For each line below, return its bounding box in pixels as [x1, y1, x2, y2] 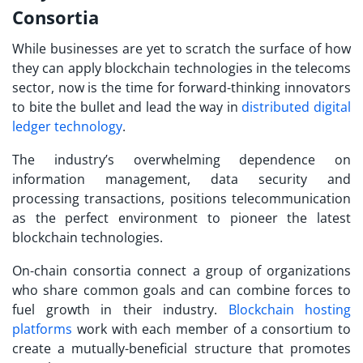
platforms [12, 319, 72, 338]
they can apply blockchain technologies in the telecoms [12, 58, 351, 77]
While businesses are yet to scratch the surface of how [12, 39, 351, 58]
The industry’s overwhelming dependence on [12, 150, 351, 169]
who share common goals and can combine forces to [12, 280, 351, 299]
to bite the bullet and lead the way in [12, 97, 242, 116]
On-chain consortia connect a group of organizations [12, 261, 351, 280]
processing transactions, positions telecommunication [12, 189, 351, 207]
